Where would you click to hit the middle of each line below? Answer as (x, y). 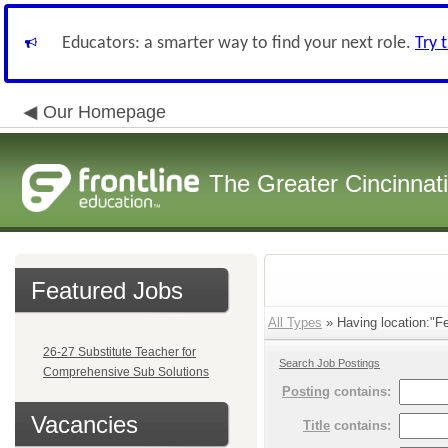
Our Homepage (104, 112)
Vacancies (84, 424)
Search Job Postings (329, 363)
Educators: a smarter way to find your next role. (238, 43)
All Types (295, 322)
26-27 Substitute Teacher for (119, 352)
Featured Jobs (107, 290)
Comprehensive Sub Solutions (126, 372)
